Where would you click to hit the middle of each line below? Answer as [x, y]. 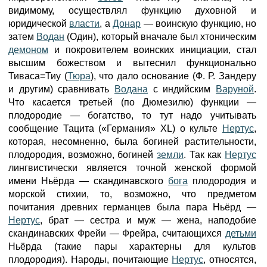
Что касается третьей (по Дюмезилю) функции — [132, 102]
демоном [28, 50]
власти [85, 24]
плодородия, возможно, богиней [83, 155]
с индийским [182, 89]
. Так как [204, 155]
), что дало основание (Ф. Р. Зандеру [173, 76]
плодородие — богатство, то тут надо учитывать [132, 115]
